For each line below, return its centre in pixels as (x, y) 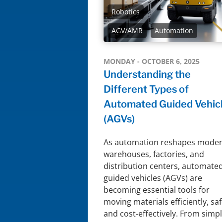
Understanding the (147, 74)
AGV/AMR (127, 30)
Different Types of (146, 89)
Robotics (126, 11)
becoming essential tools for (157, 190)
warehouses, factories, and (154, 154)
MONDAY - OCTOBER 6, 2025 (152, 61)
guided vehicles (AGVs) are (153, 178)
